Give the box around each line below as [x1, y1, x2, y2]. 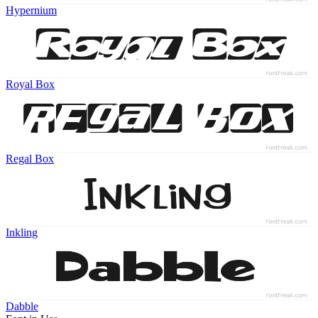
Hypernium [6, 4, 57, 16]
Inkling [6, 226, 38, 239]
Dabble [6, 300, 38, 313]
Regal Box [6, 152, 54, 165]
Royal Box [6, 78, 55, 91]
